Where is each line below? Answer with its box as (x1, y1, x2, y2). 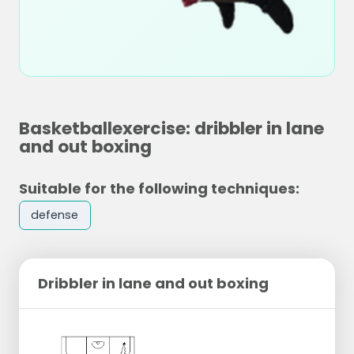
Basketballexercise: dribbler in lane (19, 116, 324, 141)
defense (31, 207, 79, 224)
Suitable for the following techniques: (19, 179, 299, 198)
